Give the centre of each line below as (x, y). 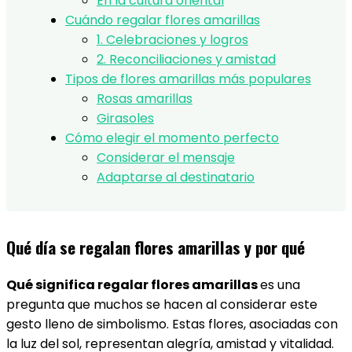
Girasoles (125, 118)
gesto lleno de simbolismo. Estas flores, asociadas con (172, 324)
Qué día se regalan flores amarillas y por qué (156, 247)
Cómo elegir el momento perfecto (172, 138)
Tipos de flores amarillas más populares (188, 79)
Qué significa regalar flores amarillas (133, 285)
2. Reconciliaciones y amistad (186, 59)
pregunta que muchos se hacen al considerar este (162, 304)
